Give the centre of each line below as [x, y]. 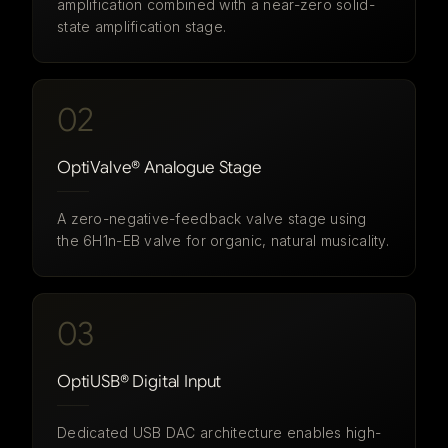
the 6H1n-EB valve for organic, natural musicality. [223, 240]
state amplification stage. [142, 26]
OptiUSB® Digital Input [139, 381]
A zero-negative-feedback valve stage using [212, 218]
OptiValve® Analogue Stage [159, 167]
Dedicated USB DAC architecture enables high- [219, 432]
